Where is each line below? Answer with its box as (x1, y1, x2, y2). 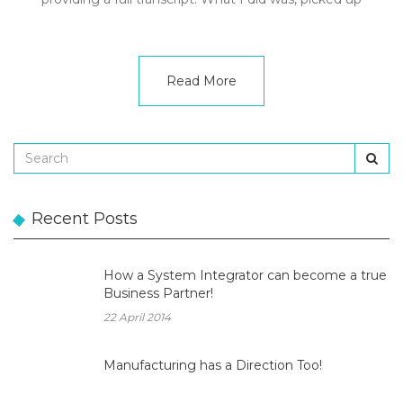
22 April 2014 (103, 310, 171, 324)
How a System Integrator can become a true (103, 267, 387, 283)
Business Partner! (103, 285, 213, 301)
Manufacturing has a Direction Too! (103, 357, 322, 373)
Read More (166, 73, 237, 89)
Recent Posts (31, 209, 138, 228)
